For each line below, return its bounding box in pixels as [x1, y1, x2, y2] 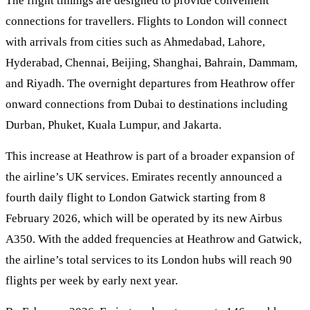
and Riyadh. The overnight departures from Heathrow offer [6, 76, 295, 90]
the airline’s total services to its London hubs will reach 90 [6, 253, 292, 267]
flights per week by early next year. [6, 274, 178, 288]
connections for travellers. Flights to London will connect [6, 14, 287, 28]
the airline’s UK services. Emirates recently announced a [6, 170, 282, 184]
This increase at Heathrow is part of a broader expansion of [6, 149, 295, 163]
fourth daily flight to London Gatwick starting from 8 [6, 191, 266, 205]
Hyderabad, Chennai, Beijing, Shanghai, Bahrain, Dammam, [6, 55, 298, 69]
